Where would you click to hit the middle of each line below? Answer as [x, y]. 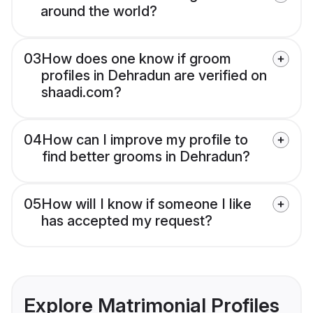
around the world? [99, 12]
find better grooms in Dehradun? [146, 157]
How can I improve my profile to [145, 140]
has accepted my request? [127, 221]
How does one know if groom [136, 59]
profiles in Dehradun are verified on [154, 76]
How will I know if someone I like [146, 204]
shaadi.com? [81, 93]
